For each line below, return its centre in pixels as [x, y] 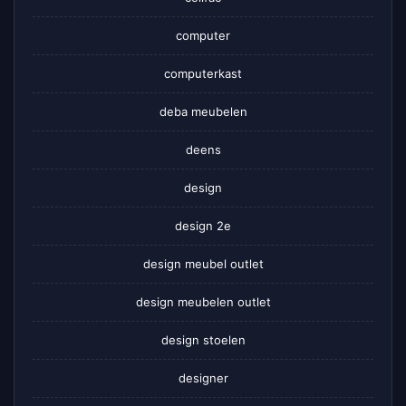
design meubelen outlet [203, 302]
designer [203, 378]
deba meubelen [203, 112]
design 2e [203, 226]
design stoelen [203, 340]
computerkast [203, 74]
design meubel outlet [203, 264]
